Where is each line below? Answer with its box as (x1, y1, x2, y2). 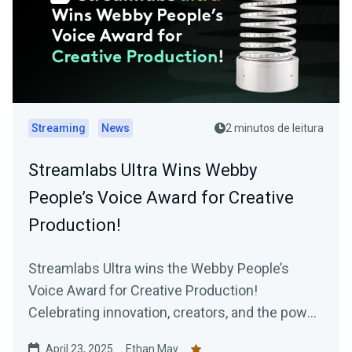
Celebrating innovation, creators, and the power (28, 304, 320, 321)
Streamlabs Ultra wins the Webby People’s (28, 260, 289, 277)
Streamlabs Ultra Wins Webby (28, 160, 257, 181)
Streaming (31, 122, 86, 135)
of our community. (28, 326, 142, 343)
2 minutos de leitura (225, 122, 324, 135)
